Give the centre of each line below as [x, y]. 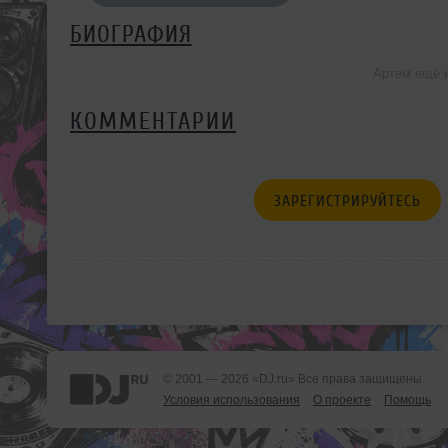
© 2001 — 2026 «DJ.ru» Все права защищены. [294, 378]
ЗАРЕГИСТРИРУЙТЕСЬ [347, 200]
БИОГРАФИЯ [131, 34]
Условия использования [231, 399]
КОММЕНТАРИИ [153, 121]
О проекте [342, 399]
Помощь [407, 399]
